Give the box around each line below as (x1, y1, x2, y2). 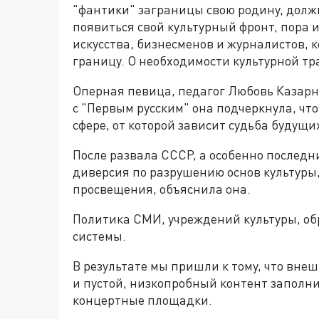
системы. (73, 228, 126, 244)
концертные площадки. (73, 292, 212, 308)
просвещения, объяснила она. (73, 181, 251, 197)
